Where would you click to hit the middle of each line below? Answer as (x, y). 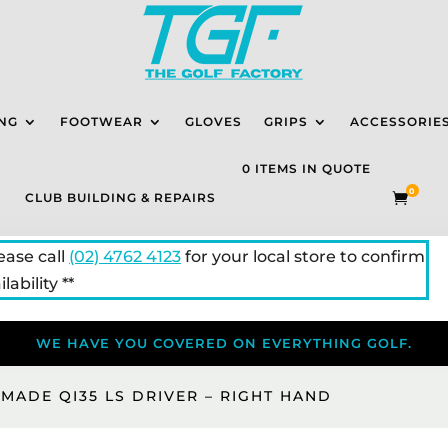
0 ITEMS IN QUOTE (307, 168)
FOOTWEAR (101, 121)
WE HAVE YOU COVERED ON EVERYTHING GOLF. (224, 343)
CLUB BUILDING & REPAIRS (121, 198)
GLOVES (213, 121)
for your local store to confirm (302, 257)
